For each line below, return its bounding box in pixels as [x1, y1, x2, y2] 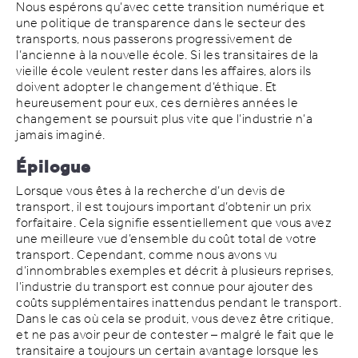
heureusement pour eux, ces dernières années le [16, 91, 298, 117]
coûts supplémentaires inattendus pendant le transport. [16, 291, 341, 316]
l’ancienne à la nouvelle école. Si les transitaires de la [16, 43, 319, 69]
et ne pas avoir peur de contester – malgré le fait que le [16, 323, 335, 348]
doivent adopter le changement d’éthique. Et [16, 75, 277, 101]
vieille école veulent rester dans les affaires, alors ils [16, 59, 312, 85]
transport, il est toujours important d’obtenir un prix [16, 195, 311, 221]
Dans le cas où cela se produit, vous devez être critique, [16, 307, 334, 332]
